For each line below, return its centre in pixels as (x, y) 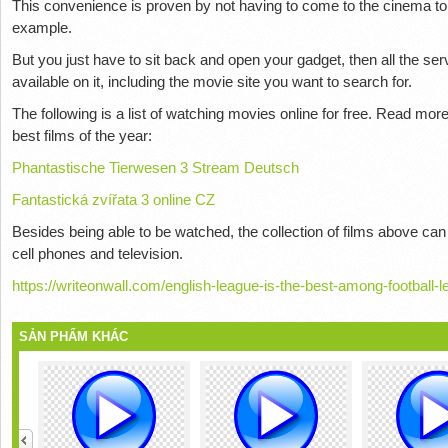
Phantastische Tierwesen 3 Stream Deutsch (155, 168)
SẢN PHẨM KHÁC (74, 337)
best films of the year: (81, 136)
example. (41, 28)
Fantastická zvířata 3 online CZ (113, 200)
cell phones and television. (97, 254)
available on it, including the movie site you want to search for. (211, 82)
